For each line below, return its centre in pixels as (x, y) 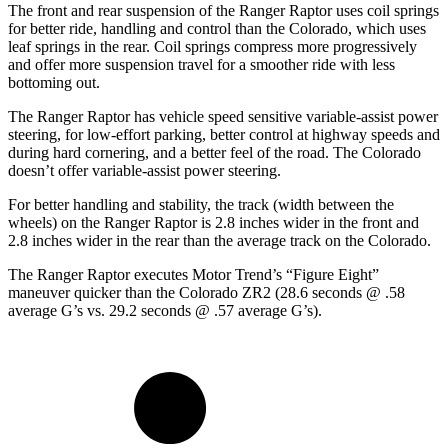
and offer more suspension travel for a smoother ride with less (201, 65)
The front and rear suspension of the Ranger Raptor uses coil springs (223, 11)
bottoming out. (54, 83)
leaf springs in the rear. (81, 47)
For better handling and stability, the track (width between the (201, 205)
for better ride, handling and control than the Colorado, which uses (217, 29)
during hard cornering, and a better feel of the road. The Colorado (214, 153)
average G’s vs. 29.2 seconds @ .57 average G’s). (165, 311)
